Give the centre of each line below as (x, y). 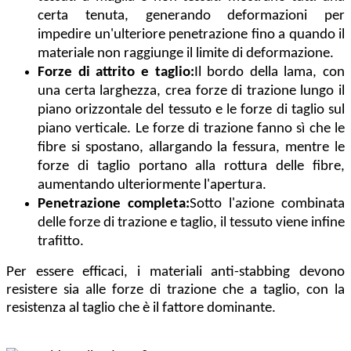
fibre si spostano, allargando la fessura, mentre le (191, 147)
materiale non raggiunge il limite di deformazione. (186, 53)
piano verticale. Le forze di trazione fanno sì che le (191, 128)
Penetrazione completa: (114, 204)
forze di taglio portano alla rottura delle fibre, (191, 166)
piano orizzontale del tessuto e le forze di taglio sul (191, 110)
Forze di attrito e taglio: (116, 72)
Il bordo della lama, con (269, 72)
